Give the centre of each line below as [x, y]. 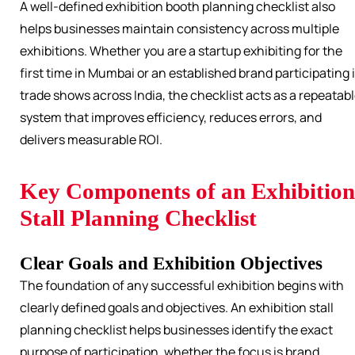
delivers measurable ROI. [91, 140]
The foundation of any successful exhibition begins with [182, 286]
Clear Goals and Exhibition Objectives [171, 263]
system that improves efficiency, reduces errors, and [171, 118]
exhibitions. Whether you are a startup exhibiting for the [181, 51]
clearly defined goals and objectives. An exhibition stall [177, 308]
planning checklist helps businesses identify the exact [176, 330]
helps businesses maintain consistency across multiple [179, 29]
